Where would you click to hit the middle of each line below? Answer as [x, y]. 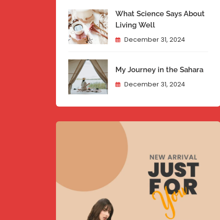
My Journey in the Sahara [159, 70]
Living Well [135, 25]
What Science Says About [160, 14]
